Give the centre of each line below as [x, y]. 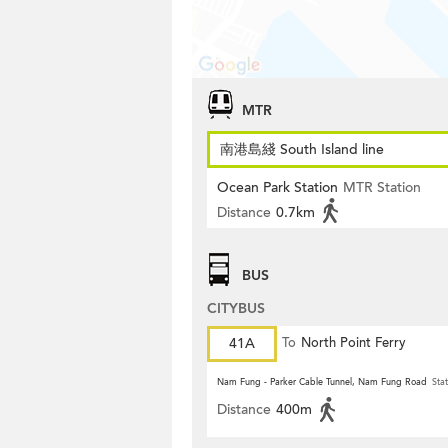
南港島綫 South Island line [302, 149]
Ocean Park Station [277, 187]
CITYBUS [236, 308]
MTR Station [382, 187]
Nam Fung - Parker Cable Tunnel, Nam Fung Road [322, 382]
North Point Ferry [353, 343]
